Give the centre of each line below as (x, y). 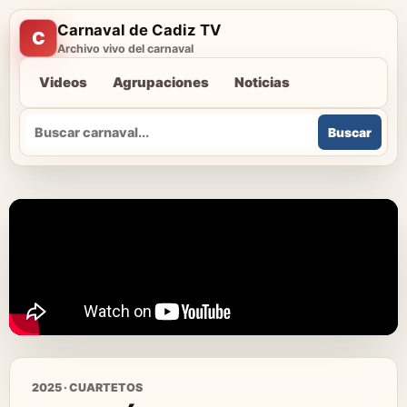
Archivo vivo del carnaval (125, 49)
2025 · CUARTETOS (87, 387)
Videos (63, 83)
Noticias (262, 83)
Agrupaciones (161, 83)
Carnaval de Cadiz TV (139, 30)
